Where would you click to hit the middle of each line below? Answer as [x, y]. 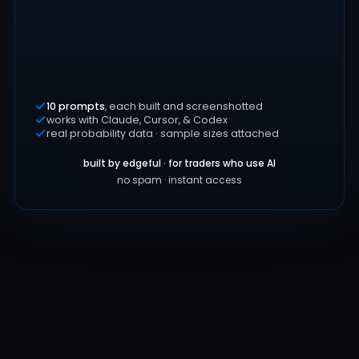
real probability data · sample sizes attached [163, 133]
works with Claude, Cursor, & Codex [137, 120]
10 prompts [76, 106]
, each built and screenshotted [184, 106]
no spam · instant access [179, 180]
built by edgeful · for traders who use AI [179, 163]
